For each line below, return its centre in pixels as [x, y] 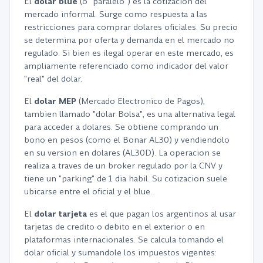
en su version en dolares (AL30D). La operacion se [122, 153]
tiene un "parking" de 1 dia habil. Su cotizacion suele [126, 178]
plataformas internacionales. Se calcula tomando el [124, 240]
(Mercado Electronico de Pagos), [141, 101]
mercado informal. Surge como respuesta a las [116, 14]
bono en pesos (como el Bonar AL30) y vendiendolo [127, 140]
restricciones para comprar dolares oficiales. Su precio [131, 27]
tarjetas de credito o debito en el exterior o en [114, 227]
